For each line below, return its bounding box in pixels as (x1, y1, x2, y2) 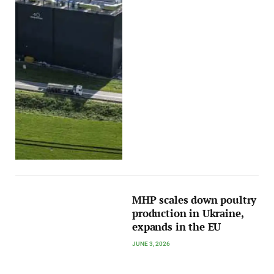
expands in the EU (132, 220, 221, 234)
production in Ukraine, (132, 207, 243, 221)
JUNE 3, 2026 (132, 240, 171, 248)
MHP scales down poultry (132, 193, 257, 207)
